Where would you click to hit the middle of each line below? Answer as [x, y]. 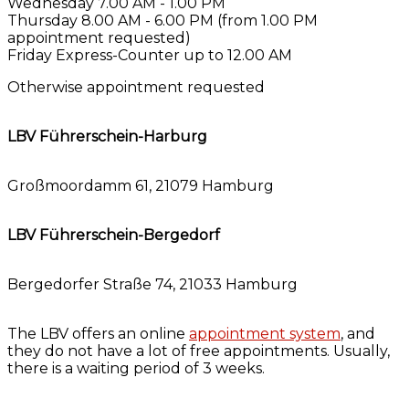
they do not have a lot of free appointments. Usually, [199, 351]
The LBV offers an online [98, 333]
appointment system [265, 333]
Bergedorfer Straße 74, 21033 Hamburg [152, 284]
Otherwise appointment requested [136, 87]
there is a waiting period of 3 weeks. [136, 368]
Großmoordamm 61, [79, 185]
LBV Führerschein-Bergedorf [114, 235]
